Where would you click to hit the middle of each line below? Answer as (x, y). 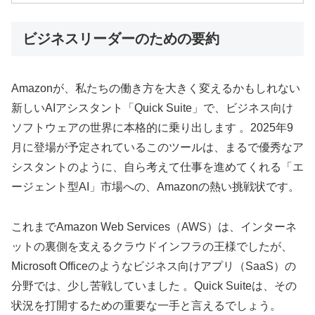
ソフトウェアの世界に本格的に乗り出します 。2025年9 (152, 128)
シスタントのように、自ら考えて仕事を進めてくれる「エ (157, 167)
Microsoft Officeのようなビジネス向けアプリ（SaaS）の (154, 266)
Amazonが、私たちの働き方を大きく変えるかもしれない (156, 89)
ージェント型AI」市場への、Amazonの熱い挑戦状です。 (155, 187)
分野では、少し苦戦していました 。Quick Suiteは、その (154, 286)
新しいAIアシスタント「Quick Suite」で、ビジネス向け (152, 108)
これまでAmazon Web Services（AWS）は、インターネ (154, 227)
